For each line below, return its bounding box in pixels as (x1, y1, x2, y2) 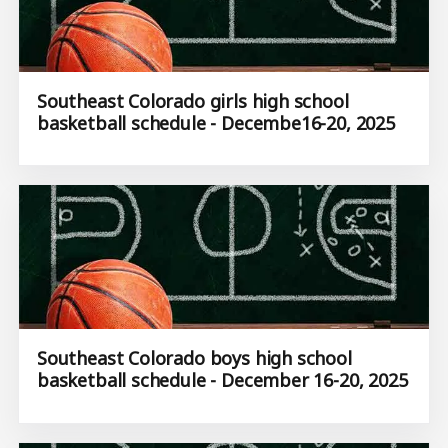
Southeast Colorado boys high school (37, 346, 352, 371)
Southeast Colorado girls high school (37, 88, 349, 113)
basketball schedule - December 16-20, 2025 (37, 368, 408, 393)
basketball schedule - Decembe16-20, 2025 (37, 110, 395, 135)
